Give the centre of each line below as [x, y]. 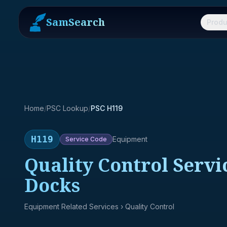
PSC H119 [107, 108]
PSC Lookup [67, 108]
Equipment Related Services [71, 206]
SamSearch [75, 22]
